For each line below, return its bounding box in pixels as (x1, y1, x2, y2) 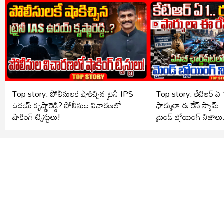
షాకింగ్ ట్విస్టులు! (12, 108, 61, 125)
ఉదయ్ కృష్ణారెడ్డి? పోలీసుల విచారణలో (12, 97, 64, 113)
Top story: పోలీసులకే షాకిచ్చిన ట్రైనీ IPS (12, 85, 133, 102)
